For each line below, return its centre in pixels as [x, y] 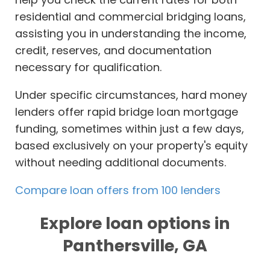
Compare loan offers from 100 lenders [118, 190]
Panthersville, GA [135, 246]
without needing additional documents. [121, 162]
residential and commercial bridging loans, [130, 17]
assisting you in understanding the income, [131, 33]
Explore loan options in [135, 223]
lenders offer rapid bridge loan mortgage [127, 112]
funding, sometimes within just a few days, [130, 129]
